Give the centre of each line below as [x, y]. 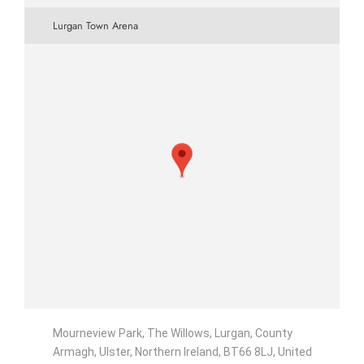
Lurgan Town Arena [95, 26]
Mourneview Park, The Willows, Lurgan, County [173, 333]
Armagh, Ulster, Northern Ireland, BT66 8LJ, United [182, 352]
